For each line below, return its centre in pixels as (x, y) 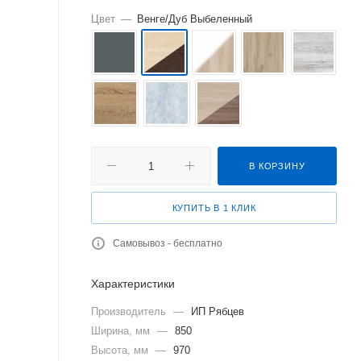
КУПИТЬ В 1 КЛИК (214, 207)
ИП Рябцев (218, 311)
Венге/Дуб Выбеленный (195, 19)
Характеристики (133, 283)
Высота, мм (121, 350)
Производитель (130, 311)
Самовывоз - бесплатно (168, 243)
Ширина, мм (122, 330)
